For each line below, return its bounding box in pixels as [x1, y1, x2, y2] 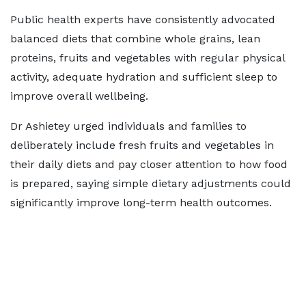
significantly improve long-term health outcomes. [10, 196, 272, 209]
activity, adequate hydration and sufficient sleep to [10, 70, 277, 83]
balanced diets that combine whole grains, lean [10, 32, 260, 45]
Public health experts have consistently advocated [10, 13, 275, 26]
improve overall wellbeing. [10, 89, 148, 102]
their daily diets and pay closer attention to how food [10, 158, 288, 171]
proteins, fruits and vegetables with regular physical [10, 51, 285, 64]
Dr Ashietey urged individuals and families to [10, 120, 247, 133]
